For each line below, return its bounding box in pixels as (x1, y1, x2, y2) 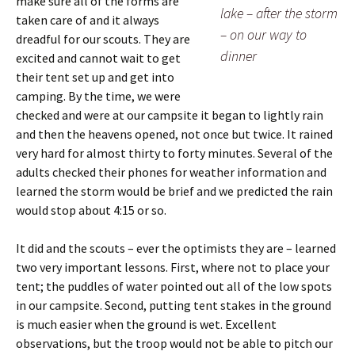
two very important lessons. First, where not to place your (16, 259, 330, 275)
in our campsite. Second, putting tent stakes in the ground (16, 297, 331, 313)
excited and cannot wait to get (16, 50, 181, 66)
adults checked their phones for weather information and (16, 164, 326, 180)
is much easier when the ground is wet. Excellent (16, 316, 277, 332)
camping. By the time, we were (16, 88, 181, 104)
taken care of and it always (16, 12, 159, 28)
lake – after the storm (220, 4, 338, 22)
